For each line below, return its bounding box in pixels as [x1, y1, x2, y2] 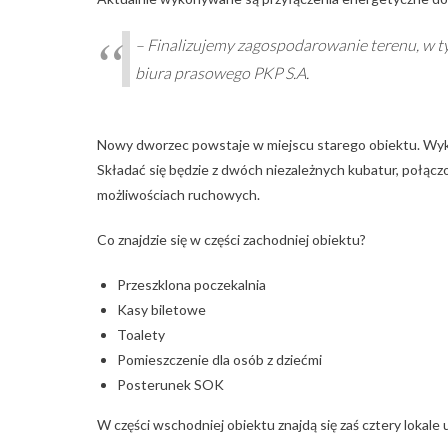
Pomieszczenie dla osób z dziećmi [117, 351, 322, 369]
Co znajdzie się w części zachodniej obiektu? [97, 231, 366, 249]
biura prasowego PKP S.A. [135, 63, 309, 83]
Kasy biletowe [117, 301, 206, 319]
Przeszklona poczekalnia [117, 276, 266, 294]
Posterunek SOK [117, 376, 224, 394]
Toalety [117, 326, 165, 344]
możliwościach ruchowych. [97, 186, 260, 204]
